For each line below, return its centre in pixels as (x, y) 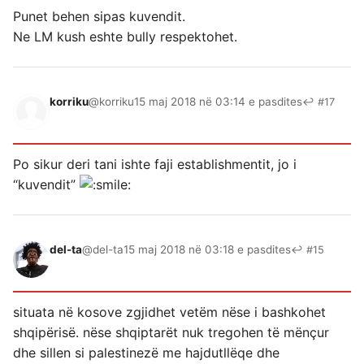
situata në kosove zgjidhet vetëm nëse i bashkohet (169, 312)
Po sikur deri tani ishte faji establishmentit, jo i (155, 165)
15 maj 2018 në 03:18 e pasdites (207, 250)
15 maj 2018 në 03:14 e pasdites (218, 102)
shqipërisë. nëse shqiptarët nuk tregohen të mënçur (171, 333)
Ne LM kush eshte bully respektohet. (125, 37)
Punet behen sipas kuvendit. (99, 17)
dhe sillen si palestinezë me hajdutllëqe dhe (146, 353)
